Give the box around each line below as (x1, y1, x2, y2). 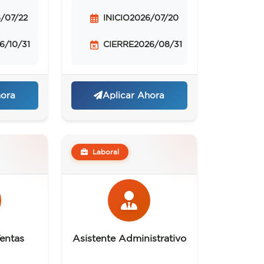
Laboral (92, 148, 119, 156)
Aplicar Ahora (103, 90, 165, 100)
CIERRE (103, 39, 134, 49)
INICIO (103, 13, 130, 23)
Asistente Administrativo (72, 233, 186, 244)
